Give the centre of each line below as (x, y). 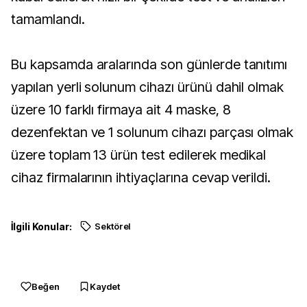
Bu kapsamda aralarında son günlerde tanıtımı (149, 64)
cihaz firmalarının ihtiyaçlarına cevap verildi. (141, 177)
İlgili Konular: (41, 226)
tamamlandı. (48, 19)
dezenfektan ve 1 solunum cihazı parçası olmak (152, 132)
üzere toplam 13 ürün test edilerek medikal (139, 155)
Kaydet (105, 286)
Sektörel (112, 226)
